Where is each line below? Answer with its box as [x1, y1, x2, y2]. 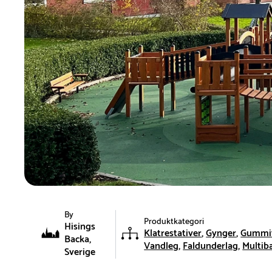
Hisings [64, 219, 95, 236]
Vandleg [144, 237, 179, 254]
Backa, [64, 231, 91, 248]
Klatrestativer [144, 225, 202, 242]
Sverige [64, 244, 95, 261]
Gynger [206, 225, 237, 242]
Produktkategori [144, 214, 205, 229]
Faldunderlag [183, 237, 239, 254]
